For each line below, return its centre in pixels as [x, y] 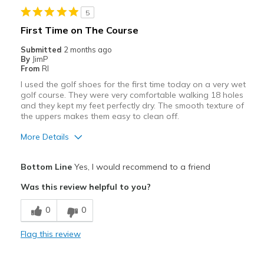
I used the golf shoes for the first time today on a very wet [133, 85]
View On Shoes [51, 10]
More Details [44, 137]
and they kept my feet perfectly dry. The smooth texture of [132, 106]
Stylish [35, 221]
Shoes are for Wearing [138, 10]
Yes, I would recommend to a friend [141, 167]
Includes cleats [50, 198]
